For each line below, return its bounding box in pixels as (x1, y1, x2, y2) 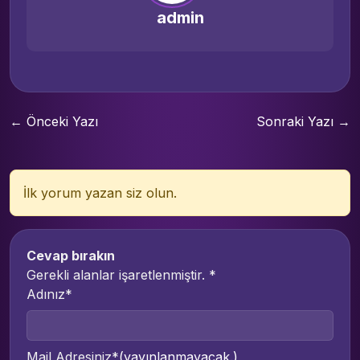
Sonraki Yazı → (256, 112, 350, 129)
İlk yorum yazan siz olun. (23, 184, 177, 201)
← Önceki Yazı (10, 112, 98, 129)
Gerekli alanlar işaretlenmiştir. (27, 266, 209, 283)
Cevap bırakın (27, 247, 115, 264)
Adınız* (27, 285, 72, 302)
